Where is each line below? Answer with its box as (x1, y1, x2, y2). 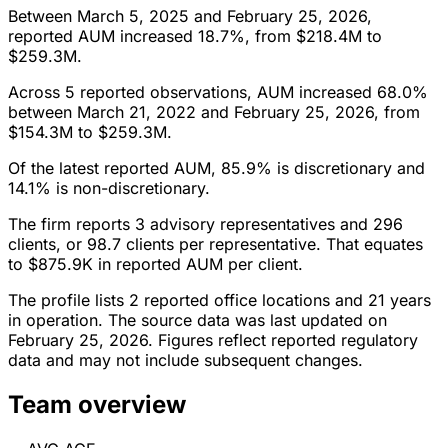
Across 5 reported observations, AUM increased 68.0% (8, 82, 428, 103)
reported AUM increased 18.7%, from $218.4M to (8, 26, 382, 47)
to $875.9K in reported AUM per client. (8, 254, 303, 275)
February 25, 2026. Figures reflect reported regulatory (8, 330, 418, 351)
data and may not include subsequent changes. (8, 350, 363, 371)
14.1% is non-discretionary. (8, 178, 210, 199)
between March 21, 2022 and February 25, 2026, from (8, 102, 420, 123)
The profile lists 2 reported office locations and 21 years (8, 290, 431, 311)
